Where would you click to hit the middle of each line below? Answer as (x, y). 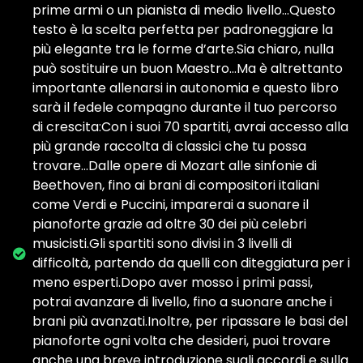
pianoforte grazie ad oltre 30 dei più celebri (169, 224)
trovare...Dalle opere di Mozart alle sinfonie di (175, 166)
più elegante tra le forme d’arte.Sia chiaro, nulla (183, 49)
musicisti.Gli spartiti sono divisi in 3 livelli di (162, 243)
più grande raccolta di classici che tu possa (169, 146)
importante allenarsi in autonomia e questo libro (186, 88)
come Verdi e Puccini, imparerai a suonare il (171, 205)
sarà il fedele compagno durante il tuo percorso (185, 107)
